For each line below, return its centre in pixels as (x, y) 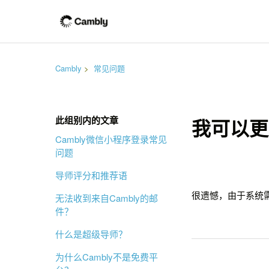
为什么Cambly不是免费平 (107, 257)
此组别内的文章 (87, 120)
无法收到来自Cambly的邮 (107, 198)
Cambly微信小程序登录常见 (111, 139)
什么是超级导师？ (91, 234)
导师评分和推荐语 (91, 175)
